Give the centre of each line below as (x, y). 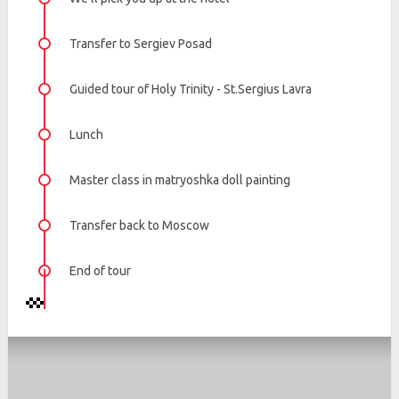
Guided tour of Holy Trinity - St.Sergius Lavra (191, 90)
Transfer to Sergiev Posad (141, 44)
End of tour (100, 271)
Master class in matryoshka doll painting (180, 180)
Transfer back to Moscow (139, 226)
